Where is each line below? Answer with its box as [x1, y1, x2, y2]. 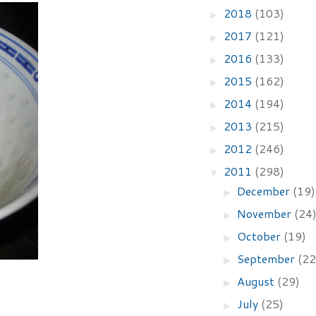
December [237, 183, 293, 199]
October [237, 228, 284, 244]
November [237, 205, 295, 221]
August [237, 273, 278, 289]
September [237, 250, 298, 267]
